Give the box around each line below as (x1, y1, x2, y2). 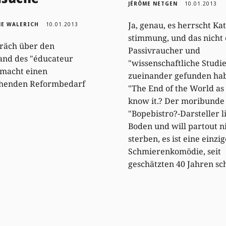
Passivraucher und (128, 44, 200, 56)
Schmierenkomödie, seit (128, 145, 221, 157)
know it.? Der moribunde (128, 95, 224, 106)
